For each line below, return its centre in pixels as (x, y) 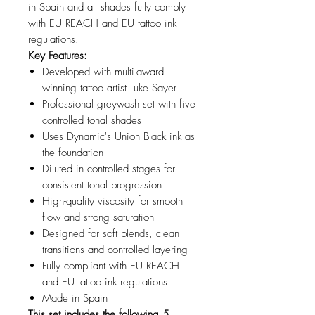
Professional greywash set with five (119, 104)
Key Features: (58, 56)
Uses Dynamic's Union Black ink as (118, 137)
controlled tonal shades (92, 121)
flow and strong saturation (98, 218)
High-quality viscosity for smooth (112, 201)
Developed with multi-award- (104, 72)
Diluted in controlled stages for (109, 169)
